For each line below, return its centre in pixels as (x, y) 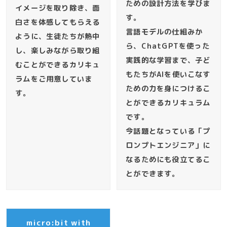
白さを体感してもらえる (58, 22)
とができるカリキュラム (168, 103)
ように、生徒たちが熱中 (58, 36)
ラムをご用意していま (54, 79)
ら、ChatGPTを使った (168, 46)
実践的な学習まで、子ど (168, 60)
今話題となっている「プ (168, 131)
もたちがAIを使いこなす (168, 74)
